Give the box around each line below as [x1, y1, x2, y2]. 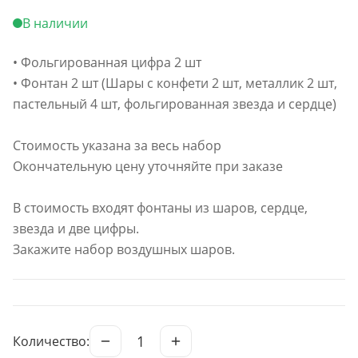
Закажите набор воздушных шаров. [13, 241, 235, 258]
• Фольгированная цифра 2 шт [13, 54, 201, 71]
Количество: [13, 332, 89, 350]
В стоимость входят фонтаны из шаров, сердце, [13, 199, 308, 217]
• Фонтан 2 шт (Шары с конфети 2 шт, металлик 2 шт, [13, 74, 337, 92]
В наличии [22, 14, 88, 32]
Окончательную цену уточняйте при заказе [13, 157, 283, 175]
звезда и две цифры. [13, 220, 139, 237]
